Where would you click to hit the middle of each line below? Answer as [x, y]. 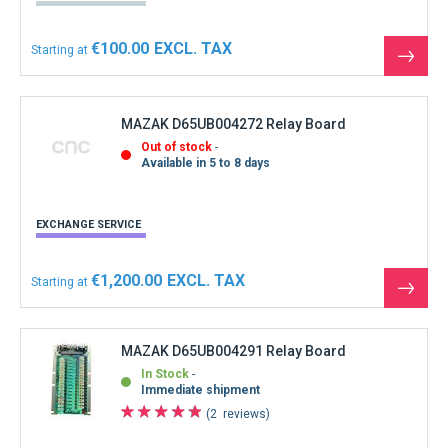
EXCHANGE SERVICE [88, 224]
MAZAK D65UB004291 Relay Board [233, 350]
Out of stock [176, 147]
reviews [244, 413]
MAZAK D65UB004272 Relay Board [233, 124]
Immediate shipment [200, 389]
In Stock [165, 373]
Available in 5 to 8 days [205, 163]
